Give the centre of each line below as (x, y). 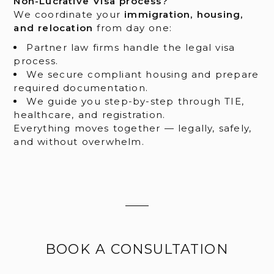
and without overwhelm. (79, 142)
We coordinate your (69, 15)
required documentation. (81, 88)
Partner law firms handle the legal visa (131, 48)
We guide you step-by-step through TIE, (135, 102)
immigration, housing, (184, 15)
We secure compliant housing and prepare (143, 75)
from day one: (133, 28)
